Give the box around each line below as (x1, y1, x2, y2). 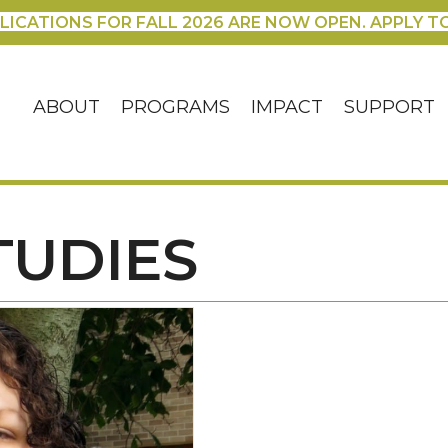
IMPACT (251, 96, 324, 119)
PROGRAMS (121, 96, 231, 119)
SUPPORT (344, 96, 436, 119)
